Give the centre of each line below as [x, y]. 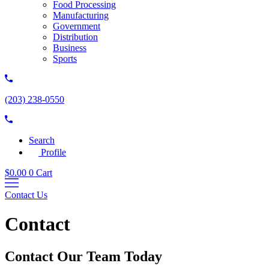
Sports [65, 59]
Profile [53, 152]
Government [77, 26]
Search [42, 140]
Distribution [75, 37]
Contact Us [26, 195]
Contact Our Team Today [83, 256]
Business [70, 48]
